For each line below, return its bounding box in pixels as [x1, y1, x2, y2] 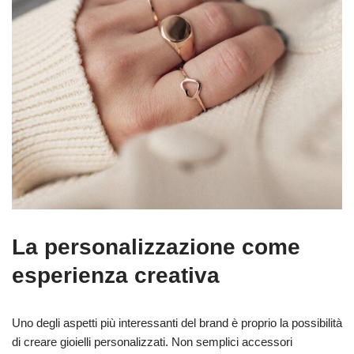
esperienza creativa [12, 262, 220, 288]
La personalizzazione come [12, 234, 300, 259]
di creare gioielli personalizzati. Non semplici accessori [12, 334, 292, 348]
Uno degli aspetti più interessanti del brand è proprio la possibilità [12, 315, 342, 330]
